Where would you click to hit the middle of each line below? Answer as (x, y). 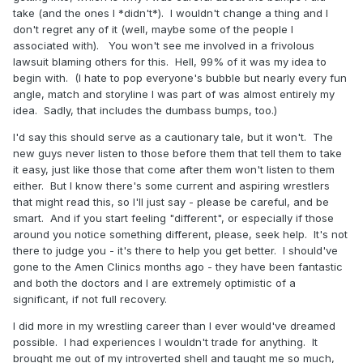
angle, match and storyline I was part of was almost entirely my (174, 94)
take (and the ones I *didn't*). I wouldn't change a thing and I (171, 13)
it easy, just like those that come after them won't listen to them (174, 169)
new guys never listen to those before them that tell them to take (177, 153)
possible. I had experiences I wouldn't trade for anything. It (165, 342)
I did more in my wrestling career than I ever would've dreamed (174, 325)
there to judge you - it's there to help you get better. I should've (175, 250)
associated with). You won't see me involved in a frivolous (164, 45)
